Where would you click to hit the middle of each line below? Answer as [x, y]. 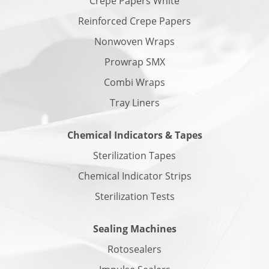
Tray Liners [134, 103]
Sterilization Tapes [134, 156]
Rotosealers [134, 249]
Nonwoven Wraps [134, 41]
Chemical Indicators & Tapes [134, 135]
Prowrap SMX [134, 62]
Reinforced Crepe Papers [134, 21]
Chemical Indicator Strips [134, 176]
